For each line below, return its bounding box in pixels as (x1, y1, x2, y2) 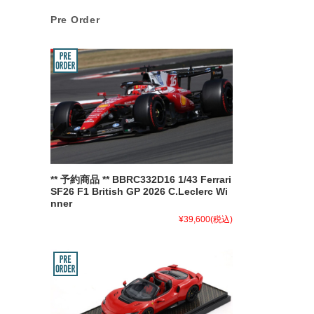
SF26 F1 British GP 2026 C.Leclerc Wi (50, 186, 228, 198)
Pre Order (50, 14, 100, 26)
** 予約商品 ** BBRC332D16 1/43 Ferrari (50, 175, 231, 186)
